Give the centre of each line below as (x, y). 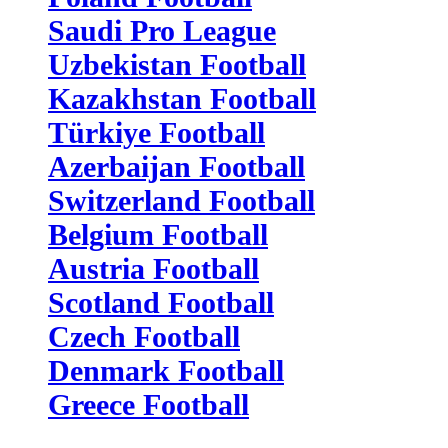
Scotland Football (161, 302)
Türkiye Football (156, 132)
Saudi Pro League (162, 30)
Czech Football (144, 336)
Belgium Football (158, 234)
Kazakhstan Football (182, 98)
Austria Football (153, 268)
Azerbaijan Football (176, 166)
